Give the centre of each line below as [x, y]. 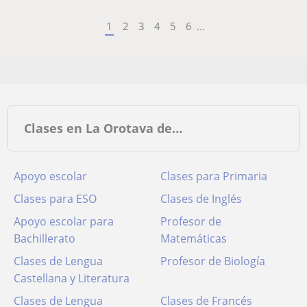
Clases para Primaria [214, 176]
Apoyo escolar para [64, 221]
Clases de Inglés [201, 199]
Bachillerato [45, 238]
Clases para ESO [55, 199]
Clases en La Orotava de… [103, 128]
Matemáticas [194, 238]
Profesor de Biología [213, 261]
